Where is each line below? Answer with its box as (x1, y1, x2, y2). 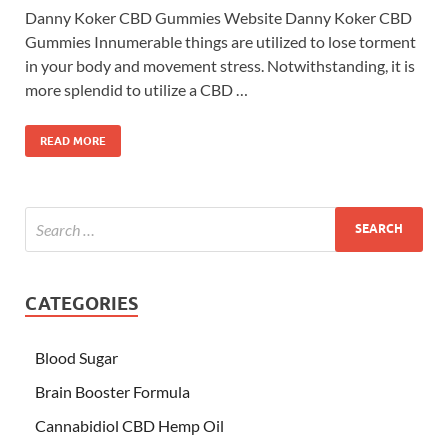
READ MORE (40, 133, 106, 148)
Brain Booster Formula (35, 381, 190, 401)
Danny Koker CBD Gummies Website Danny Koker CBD (25, 7, 412, 27)
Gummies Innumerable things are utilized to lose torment (25, 31, 416, 51)
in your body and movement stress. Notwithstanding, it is (25, 55, 415, 75)
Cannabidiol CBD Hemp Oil (35, 415, 224, 435)
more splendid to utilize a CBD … (25, 79, 248, 99)
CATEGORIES (25, 292, 138, 314)
